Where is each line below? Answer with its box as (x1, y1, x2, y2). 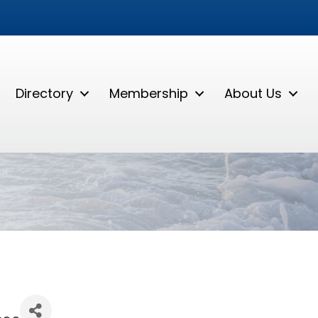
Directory (16, 84, 74, 103)
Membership (109, 84, 189, 103)
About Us (224, 84, 283, 103)
